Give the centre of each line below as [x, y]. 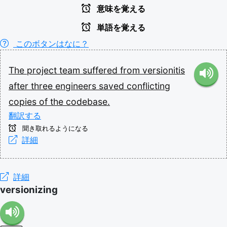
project [43, 70]
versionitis [164, 70]
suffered [101, 70]
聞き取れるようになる [54, 128]
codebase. [88, 101]
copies [24, 101]
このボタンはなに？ [51, 43]
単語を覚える [120, 27]
